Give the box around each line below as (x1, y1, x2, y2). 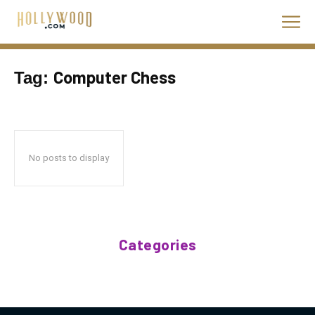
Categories (118, 236, 197, 253)
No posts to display (29, 153, 109, 163)
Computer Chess (53, 67, 176, 87)
